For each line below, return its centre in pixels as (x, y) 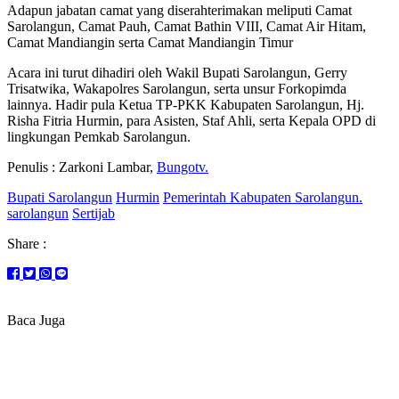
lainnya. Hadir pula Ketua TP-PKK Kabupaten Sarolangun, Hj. (186, 104)
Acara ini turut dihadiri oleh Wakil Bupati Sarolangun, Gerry (177, 72)
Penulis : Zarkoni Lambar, (82, 167)
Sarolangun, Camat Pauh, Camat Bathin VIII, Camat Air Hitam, (187, 26)
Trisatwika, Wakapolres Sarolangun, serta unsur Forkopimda (177, 88)
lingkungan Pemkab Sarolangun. (99, 136)
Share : (27, 243)
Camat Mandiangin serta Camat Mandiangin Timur (150, 42)
